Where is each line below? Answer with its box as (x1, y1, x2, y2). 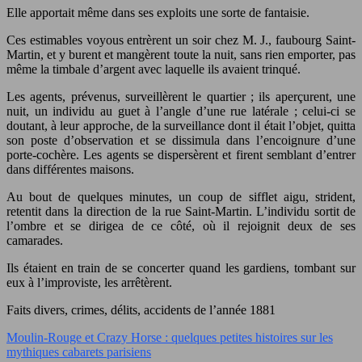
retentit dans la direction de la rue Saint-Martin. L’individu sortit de (6, 204, 356, 218)
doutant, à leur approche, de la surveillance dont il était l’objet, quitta (6, 118, 356, 133)
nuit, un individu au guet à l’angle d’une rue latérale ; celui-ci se (6, 103, 356, 118)
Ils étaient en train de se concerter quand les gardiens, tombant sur (6, 260, 356, 275)
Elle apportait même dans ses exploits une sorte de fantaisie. (6, 5, 309, 19)
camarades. (6, 233, 63, 247)
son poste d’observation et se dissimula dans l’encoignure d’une (6, 133, 356, 147)
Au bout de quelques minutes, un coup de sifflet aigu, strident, (6, 189, 356, 204)
